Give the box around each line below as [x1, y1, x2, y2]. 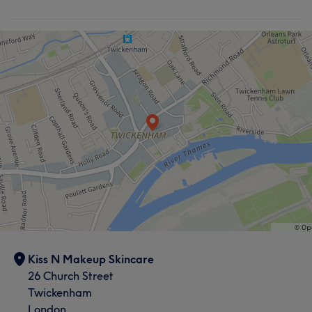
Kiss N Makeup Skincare [28, 251, 154, 266]
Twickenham [28, 285, 92, 299]
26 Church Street [28, 268, 114, 283]
